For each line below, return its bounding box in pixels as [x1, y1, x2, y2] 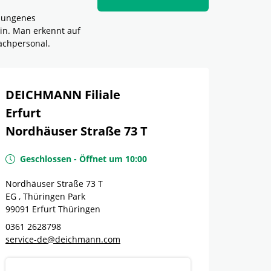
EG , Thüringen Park [5, 191, 85, 202]
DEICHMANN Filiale [5, 87, 120, 103]
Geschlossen [20, 153, 71, 165]
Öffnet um [79, 153, 123, 165]
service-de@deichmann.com [5, 233, 120, 245]
